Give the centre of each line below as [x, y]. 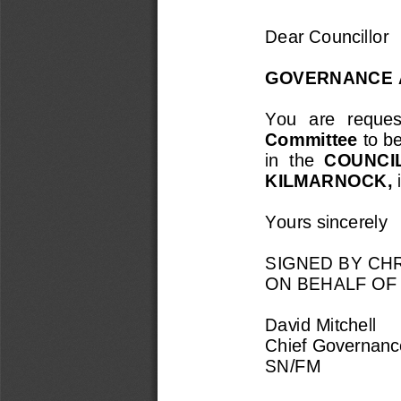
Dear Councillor [327, 35]
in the [292, 159]
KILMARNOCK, [331, 179]
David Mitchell [321, 324]
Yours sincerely [326, 221]
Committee [314, 138]
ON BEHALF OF [331, 282]
